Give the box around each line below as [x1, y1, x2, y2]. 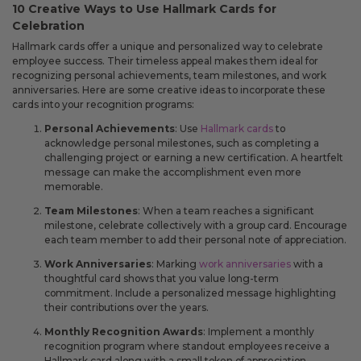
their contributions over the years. [44, 301, 209, 313]
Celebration [12, 18, 85, 33]
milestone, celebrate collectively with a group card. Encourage [44, 218, 347, 231]
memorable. [44, 180, 103, 193]
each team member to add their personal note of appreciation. [44, 233, 346, 246]
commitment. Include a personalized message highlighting [44, 286, 336, 299]
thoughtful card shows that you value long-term [44, 272, 279, 284]
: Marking [151, 257, 199, 270]
